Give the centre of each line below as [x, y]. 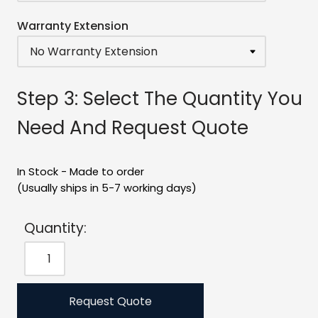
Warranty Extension [73, 26]
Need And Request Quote [133, 128]
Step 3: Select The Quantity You [160, 99]
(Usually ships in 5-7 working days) [107, 188]
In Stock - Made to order [81, 172]
